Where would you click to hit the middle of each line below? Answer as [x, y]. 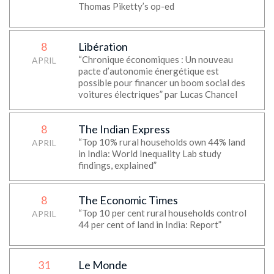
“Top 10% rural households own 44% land [161, 142]
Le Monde [102, 265]
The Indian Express [124, 129]
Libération [103, 46]
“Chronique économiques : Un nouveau [155, 59]
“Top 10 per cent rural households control [162, 213]
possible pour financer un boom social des [161, 83]
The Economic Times [128, 200]
